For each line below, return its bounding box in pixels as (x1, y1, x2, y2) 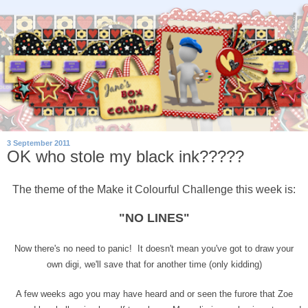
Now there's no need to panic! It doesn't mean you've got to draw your (14, 243, 294, 254)
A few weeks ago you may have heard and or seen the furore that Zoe (15, 288, 293, 299)
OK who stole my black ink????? (7, 147, 244, 166)
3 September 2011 (7, 139, 70, 148)
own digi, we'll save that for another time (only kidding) (46, 258, 262, 269)
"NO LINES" (118, 210, 190, 225)
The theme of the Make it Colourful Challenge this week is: (12, 183, 296, 195)
